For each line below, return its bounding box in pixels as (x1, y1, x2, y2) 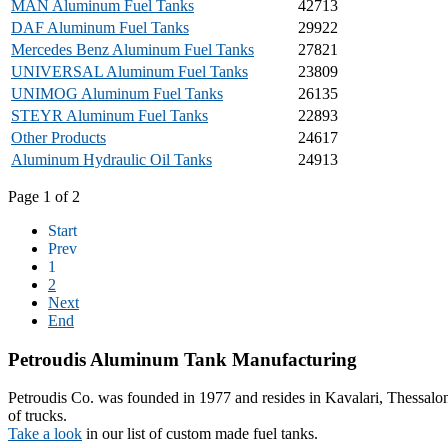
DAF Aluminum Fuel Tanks (11, 18, 189, 36)
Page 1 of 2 (8, 187, 80, 205)
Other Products (11, 128, 106, 146)
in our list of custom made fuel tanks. (82, 425, 318, 443)
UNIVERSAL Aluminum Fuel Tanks (11, 62, 248, 80)
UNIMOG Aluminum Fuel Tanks (11, 84, 223, 102)
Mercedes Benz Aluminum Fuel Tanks (11, 40, 254, 58)
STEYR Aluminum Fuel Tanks (11, 106, 208, 124)
